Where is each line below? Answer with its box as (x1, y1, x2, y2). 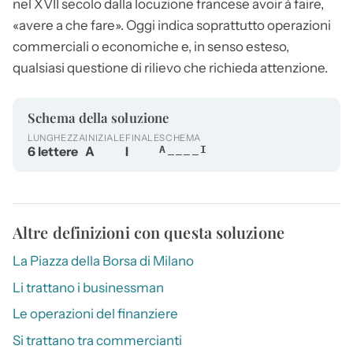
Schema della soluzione (28, 108, 169, 126)
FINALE (124, 132, 160, 144)
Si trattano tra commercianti (13, 332, 182, 348)
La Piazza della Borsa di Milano (13, 253, 194, 269)
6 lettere (28, 143, 79, 160)
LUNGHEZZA (28, 132, 86, 144)
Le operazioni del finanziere (13, 306, 178, 322)
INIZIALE (85, 132, 125, 144)
